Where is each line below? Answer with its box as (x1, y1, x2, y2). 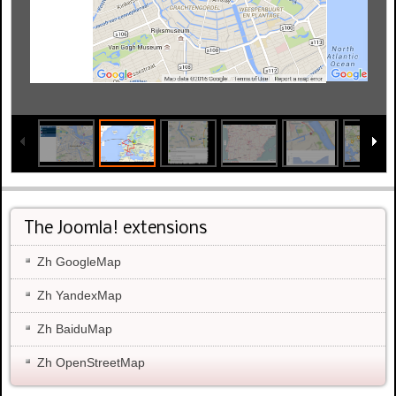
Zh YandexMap (37, 287, 122, 302)
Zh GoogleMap (37, 254, 121, 269)
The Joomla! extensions (24, 219, 207, 238)
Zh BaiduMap (37, 321, 112, 336)
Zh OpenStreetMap (37, 354, 145, 369)
